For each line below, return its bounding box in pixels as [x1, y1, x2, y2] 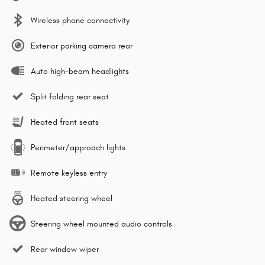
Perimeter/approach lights [31, 143, 125, 153]
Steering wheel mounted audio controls [31, 219, 172, 230]
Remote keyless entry [31, 168, 107, 179]
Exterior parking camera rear [31, 41, 132, 51]
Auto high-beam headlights [31, 66, 129, 77]
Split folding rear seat [31, 92, 109, 102]
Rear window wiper [31, 244, 99, 255]
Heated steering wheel [31, 193, 112, 204]
